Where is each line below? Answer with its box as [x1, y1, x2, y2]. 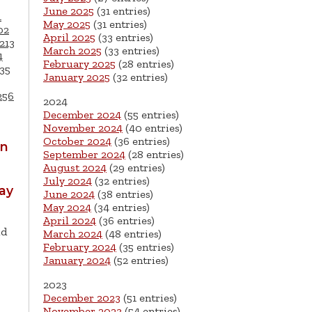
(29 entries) [107, 161, 165, 175]
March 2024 [43, 227, 102, 241]
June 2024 [43, 187, 95, 201]
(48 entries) [102, 227, 162, 241]
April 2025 [43, 31, 95, 45]
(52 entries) [111, 253, 169, 267]
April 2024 [43, 214, 96, 228]
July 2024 [43, 174, 92, 188]
